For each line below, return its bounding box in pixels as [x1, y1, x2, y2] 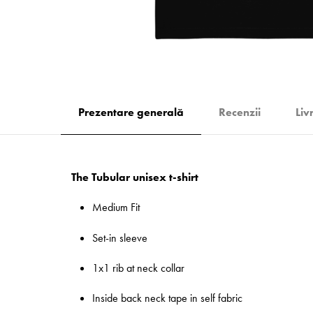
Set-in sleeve [92, 230, 147, 245]
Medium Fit [92, 200, 140, 215]
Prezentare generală [78, 105, 184, 119]
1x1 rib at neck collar [92, 260, 184, 275]
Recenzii [219, 105, 261, 119]
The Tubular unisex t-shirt [71, 170, 198, 185]
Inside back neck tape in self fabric [92, 290, 242, 305]
